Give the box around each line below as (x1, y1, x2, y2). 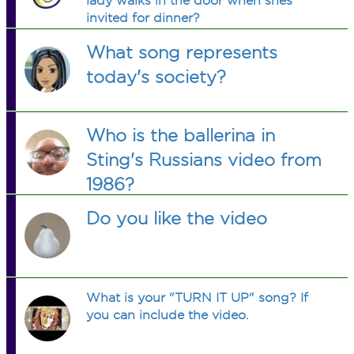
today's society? (86, 67, 227, 86)
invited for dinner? (86, 11, 201, 24)
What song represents (86, 43, 278, 62)
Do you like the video (86, 209, 268, 228)
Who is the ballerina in (86, 126, 276, 145)
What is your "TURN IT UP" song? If (86, 291, 309, 304)
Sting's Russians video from (86, 150, 322, 169)
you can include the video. (86, 308, 250, 322)
